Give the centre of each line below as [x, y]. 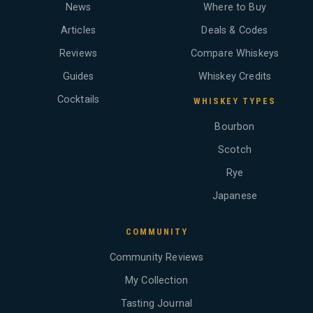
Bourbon [235, 127]
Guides [78, 77]
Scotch [235, 150]
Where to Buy [235, 8]
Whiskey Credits [235, 77]
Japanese [235, 196]
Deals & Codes [235, 31]
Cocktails [78, 100]
